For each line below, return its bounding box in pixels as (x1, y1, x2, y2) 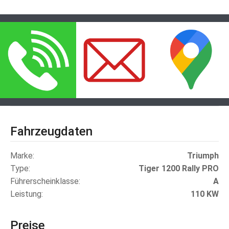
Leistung (10, 189, 41, 199)
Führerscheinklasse (10, 176, 79, 186)
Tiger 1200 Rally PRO (139, 163, 219, 173)
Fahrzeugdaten (10, 124, 93, 139)
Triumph (187, 150, 219, 161)
